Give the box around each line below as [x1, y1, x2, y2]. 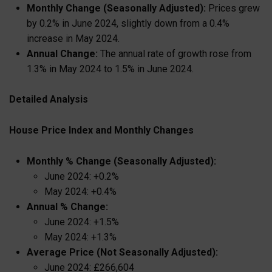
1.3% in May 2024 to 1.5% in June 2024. [26, 63, 194, 75]
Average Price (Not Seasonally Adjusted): [26, 246, 218, 258]
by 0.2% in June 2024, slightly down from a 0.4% [26, 17, 229, 29]
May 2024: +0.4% [44, 185, 117, 197]
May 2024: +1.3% [44, 231, 117, 243]
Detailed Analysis [9, 93, 88, 106]
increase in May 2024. [26, 32, 120, 44]
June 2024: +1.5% [44, 216, 119, 228]
